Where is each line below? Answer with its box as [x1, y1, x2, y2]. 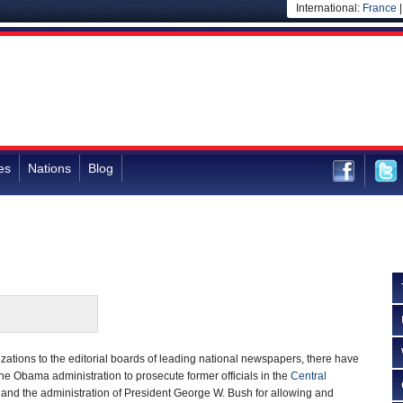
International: [296, 2, 363, 14]
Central [291, 370, 327, 382]
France [363, 2, 397, 14]
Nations [28, 161, 71, 175]
